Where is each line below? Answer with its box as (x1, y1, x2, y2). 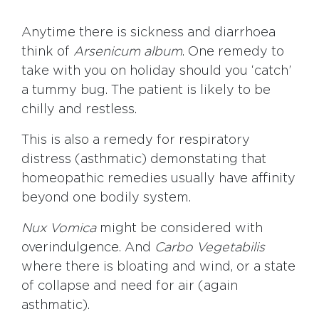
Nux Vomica (21, 222, 96, 236)
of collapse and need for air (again (21, 280, 238, 293)
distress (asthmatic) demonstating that (21, 153, 266, 167)
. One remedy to (182, 46, 284, 59)
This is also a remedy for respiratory (21, 134, 250, 147)
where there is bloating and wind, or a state (21, 261, 296, 274)
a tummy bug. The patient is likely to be (21, 84, 271, 98)
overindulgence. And (21, 241, 155, 255)
